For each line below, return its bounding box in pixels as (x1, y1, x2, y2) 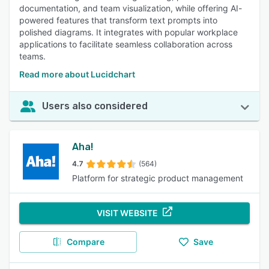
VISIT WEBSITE (97, 208, 158, 218)
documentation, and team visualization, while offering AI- (19, 3, 242, 13)
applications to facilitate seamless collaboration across (19, 39, 232, 49)
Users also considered (42, 100, 148, 112)
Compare (66, 237, 104, 247)
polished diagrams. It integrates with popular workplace (19, 27, 238, 37)
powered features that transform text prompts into (19, 15, 217, 25)
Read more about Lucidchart (19, 69, 135, 79)
